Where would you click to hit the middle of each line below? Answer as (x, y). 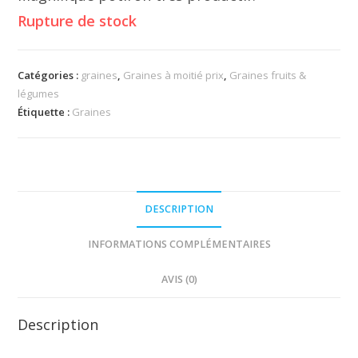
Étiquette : (45, 112)
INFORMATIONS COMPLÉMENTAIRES (179, 245)
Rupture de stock (78, 21)
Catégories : (50, 76)
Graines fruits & (268, 76)
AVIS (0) (179, 280)
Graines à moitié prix (174, 76)
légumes (39, 94)
